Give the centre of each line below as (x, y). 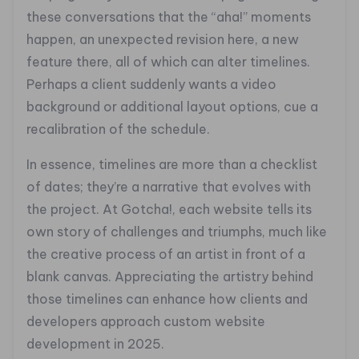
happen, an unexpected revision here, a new (163, 40)
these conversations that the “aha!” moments (169, 17)
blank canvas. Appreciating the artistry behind (170, 277)
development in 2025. (95, 344)
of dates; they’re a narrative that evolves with (169, 187)
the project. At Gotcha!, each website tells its (169, 210)
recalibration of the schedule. (118, 129)
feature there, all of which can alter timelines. (168, 62)
